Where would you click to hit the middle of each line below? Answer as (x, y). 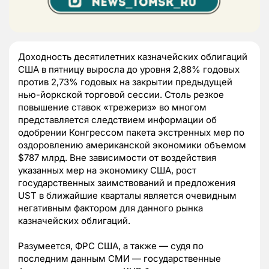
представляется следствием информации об (117, 120)
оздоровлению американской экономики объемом (132, 145)
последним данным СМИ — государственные (119, 259)
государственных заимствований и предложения (127, 183)
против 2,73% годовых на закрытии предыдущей (125, 82)
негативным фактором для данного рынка (110, 208)
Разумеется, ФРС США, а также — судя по (111, 246)
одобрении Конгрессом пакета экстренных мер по (131, 133)
